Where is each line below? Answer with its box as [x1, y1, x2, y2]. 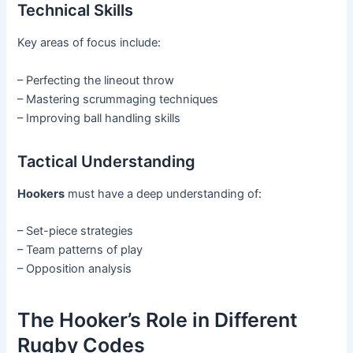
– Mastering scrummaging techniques [17, 91, 219, 106]
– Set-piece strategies [17, 223, 134, 238]
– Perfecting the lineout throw [17, 72, 175, 87]
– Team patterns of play [17, 242, 143, 257]
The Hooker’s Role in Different [17, 308, 299, 333]
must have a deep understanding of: [65, 186, 262, 201]
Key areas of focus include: [17, 35, 162, 50]
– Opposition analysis [17, 261, 132, 276]
